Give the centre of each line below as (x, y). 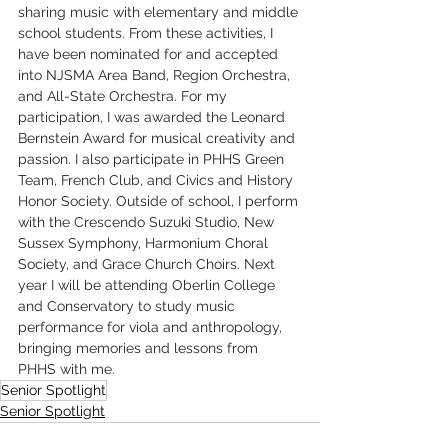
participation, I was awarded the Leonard (153, 117)
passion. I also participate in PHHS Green (153, 159)
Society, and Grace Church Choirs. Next (148, 264)
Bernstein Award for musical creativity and (158, 138)
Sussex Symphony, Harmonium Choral (145, 243)
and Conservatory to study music (128, 306)
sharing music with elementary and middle (160, 12)
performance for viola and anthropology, (152, 327)
